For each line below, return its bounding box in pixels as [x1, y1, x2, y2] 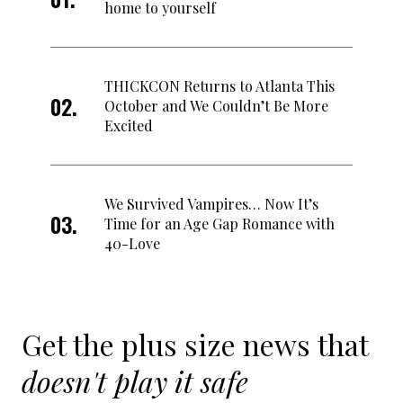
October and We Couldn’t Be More [104, 95, 328, 115]
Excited [104, 115, 153, 135]
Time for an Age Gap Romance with [104, 213, 335, 233]
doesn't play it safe [22, 361, 248, 400]
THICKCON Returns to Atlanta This [104, 76, 335, 95]
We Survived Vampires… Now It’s [104, 193, 318, 213]
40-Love [104, 233, 160, 253]
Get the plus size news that [22, 324, 368, 363]
